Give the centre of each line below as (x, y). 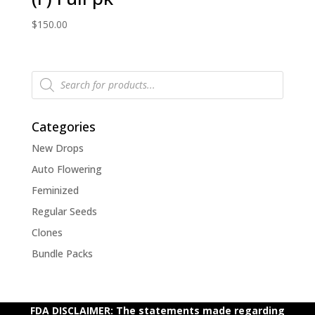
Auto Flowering (66, 169)
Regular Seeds (64, 211)
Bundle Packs (62, 253)
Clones (47, 232)
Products (51, 75)
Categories (63, 126)
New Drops (57, 148)
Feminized (55, 190)
